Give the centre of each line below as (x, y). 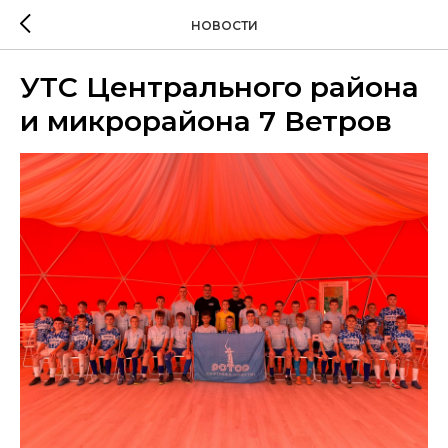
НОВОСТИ (224, 25)
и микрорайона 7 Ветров (206, 121)
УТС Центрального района (219, 87)
